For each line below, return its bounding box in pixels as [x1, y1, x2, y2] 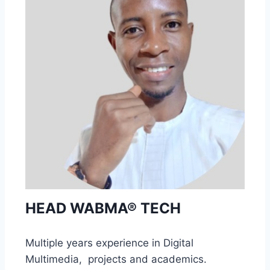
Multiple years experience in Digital [25, 237, 193, 249]
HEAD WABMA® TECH [25, 199, 181, 217]
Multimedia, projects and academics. [25, 253, 207, 265]
